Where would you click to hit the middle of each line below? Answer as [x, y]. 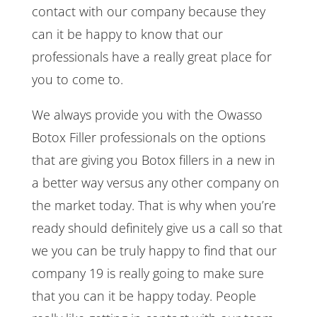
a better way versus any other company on [155, 182]
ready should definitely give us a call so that [157, 227]
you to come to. [77, 79]
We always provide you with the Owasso [147, 114]
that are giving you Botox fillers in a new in [153, 160]
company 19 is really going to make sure [148, 273]
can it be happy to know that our [127, 34]
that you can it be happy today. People [144, 295]
